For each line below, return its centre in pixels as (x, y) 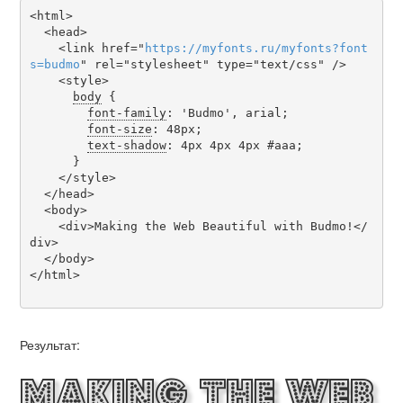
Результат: (50, 345)
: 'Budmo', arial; (227, 112)
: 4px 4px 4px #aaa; (234, 145)
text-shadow (126, 145)
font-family (126, 112)
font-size (119, 129)
